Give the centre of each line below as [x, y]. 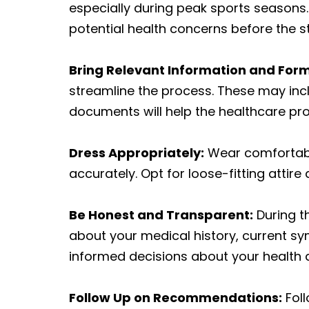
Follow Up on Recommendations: [176, 297]
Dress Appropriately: [137, 152]
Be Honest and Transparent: [161, 215]
